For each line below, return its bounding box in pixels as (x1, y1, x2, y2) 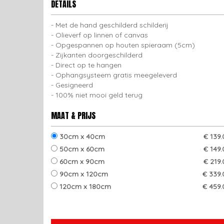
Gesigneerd (55, 80, 93, 89)
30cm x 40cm (57, 132, 105, 141)
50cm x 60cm (57, 144, 104, 153)
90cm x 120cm (57, 169, 108, 178)
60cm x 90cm (57, 157, 104, 166)
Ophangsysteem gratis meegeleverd (55, 70, 177, 79)
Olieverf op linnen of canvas (55, 30, 148, 39)
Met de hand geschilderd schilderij (55, 20, 168, 29)
